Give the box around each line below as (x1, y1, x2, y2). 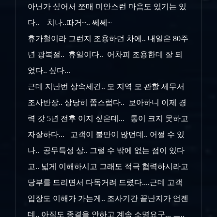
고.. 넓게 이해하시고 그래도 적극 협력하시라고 (28, 162, 188, 171)
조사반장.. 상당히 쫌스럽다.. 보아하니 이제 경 (28, 98, 186, 107)
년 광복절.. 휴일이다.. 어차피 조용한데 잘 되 (28, 50, 183, 59)
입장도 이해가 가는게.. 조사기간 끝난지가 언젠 (28, 194, 188, 203)
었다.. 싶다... (28, 66, 72, 75)
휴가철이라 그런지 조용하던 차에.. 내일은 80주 (28, 34, 188, 43)
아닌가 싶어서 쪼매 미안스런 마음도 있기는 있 (28, 2, 186, 11)
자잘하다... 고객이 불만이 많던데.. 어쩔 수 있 (28, 130, 185, 139)
